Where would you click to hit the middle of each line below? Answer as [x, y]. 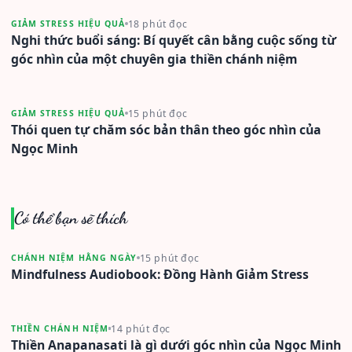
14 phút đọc [141, 328]
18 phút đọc [158, 24]
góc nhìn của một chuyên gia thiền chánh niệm [154, 59]
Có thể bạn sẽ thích [70, 218]
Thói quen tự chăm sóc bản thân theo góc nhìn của [166, 129]
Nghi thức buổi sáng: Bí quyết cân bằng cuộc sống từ [174, 40]
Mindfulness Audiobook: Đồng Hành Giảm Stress [160, 274]
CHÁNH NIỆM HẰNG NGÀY [74, 258]
